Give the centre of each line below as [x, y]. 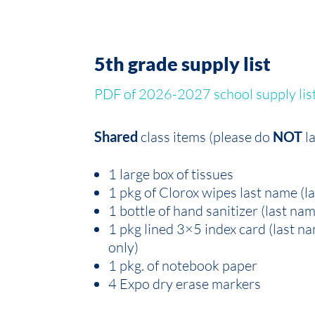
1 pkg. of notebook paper [183, 265]
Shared [116, 136]
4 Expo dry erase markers [185, 283]
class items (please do [206, 136]
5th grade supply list [183, 63]
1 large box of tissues [171, 174]
